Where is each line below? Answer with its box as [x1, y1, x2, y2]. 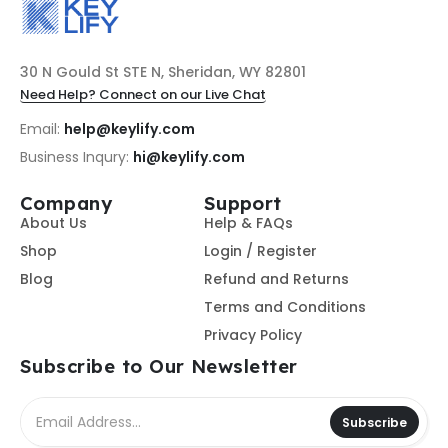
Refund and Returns [203, 269, 349, 290]
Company [20, 190, 113, 215]
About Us [20, 213, 87, 234]
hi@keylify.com [133, 146, 245, 167]
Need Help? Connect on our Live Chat [20, 84, 266, 104]
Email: [20, 119, 64, 140]
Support [203, 190, 282, 215]
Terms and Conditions [203, 297, 366, 318]
